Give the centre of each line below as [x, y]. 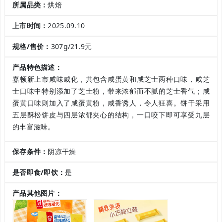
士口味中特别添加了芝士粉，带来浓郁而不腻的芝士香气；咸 [111, 91]
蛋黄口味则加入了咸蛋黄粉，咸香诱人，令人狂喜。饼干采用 [111, 103]
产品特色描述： [37, 67]
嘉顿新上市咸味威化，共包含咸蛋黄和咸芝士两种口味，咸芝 [111, 79]
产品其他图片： [37, 193]
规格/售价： [32, 47]
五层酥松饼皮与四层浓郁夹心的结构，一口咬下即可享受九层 [111, 115]
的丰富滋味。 [34, 127]
